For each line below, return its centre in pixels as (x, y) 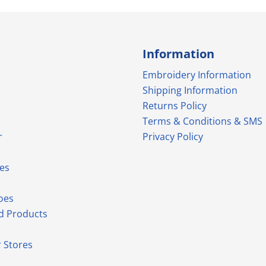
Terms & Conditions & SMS (202, 121)
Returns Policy (175, 105)
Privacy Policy (173, 136)
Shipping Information (190, 90)
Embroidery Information (197, 75)
